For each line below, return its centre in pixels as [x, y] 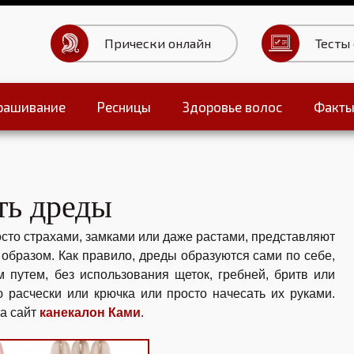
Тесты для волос [173, 154]
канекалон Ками [90, 313]
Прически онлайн [158, 43]
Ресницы [124, 107]
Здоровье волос [232, 107]
